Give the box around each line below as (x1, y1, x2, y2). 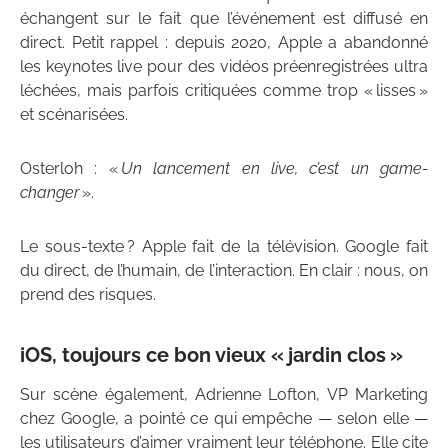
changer (20, 183, 79, 203)
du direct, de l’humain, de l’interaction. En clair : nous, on (20, 261, 428, 281)
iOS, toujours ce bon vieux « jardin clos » (20, 343, 403, 368)
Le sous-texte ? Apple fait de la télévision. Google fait (20, 237, 428, 257)
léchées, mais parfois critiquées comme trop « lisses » (20, 81, 428, 101)
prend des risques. (20, 285, 156, 305)
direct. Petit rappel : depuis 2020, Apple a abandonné (20, 33, 428, 53)
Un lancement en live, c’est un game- (120, 159, 428, 179)
